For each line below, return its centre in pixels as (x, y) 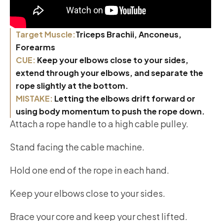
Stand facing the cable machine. (77, 147)
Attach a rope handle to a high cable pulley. (99, 123)
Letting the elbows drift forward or (125, 98)
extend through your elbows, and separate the (110, 73)
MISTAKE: (35, 98)
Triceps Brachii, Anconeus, (129, 34)
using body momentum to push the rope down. (110, 111)
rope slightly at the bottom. (72, 85)
